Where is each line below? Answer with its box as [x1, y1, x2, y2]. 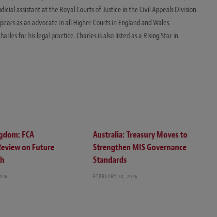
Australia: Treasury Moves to [93, 129, 188, 141]
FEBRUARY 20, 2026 [93, 173, 138, 180]
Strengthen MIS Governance [93, 142, 187, 154]
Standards [93, 155, 127, 166]
